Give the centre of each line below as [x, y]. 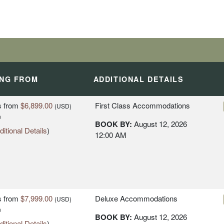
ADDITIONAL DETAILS [138, 79]
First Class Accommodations [142, 105]
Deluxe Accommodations [136, 198]
